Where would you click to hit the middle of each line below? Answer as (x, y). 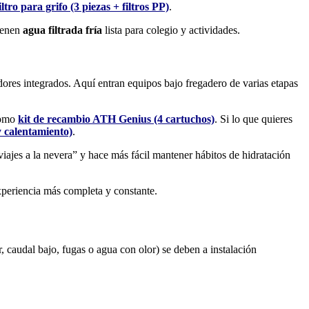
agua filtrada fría (62, 30)
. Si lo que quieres (253, 119)
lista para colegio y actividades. (171, 30)
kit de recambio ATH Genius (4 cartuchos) (116, 119)
